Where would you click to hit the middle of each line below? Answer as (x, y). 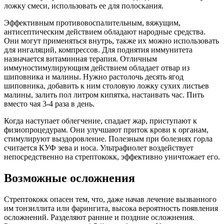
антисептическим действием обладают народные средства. (105, 32)
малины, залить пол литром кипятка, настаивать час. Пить (104, 95)
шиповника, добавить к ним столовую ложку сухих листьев (106, 86)
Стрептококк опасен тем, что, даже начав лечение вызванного (110, 199)
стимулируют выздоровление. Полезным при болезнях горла (108, 139)
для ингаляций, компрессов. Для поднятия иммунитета (98, 50)
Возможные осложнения (69, 178)
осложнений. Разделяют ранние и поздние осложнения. (99, 217)
